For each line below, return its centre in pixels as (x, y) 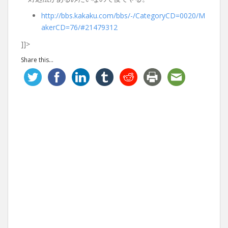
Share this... (37, 60)
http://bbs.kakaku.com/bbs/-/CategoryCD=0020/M (123, 16)
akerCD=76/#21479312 (79, 27)
